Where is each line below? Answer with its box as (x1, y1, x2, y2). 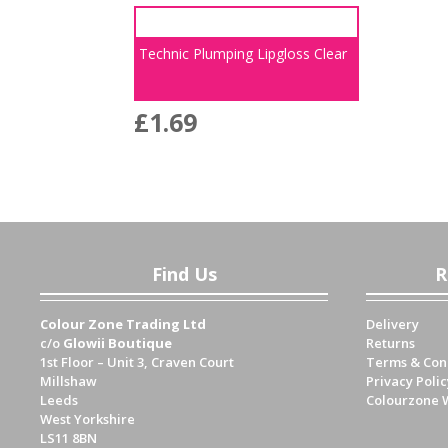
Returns (365, 334, 415, 353)
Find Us (151, 262, 217, 287)
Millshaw (40, 372, 98, 391)
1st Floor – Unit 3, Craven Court (40, 353, 235, 372)
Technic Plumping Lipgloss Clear (139, 44, 348, 64)
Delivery (365, 315, 419, 334)
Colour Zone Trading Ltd (40, 315, 207, 334)
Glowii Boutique (63, 334, 173, 353)
